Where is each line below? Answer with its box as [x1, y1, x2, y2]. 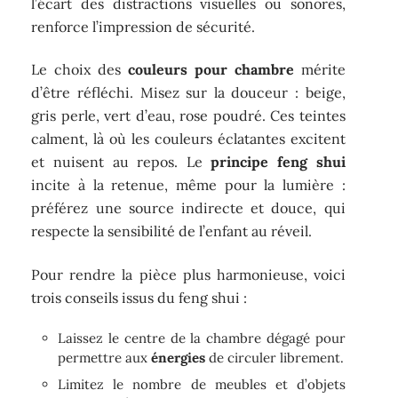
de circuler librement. [205, 349, 345, 367]
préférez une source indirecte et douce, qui [31, 199, 346, 218]
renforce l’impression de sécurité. [31, 17, 256, 36]
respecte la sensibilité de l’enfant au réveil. [31, 222, 313, 241]
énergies [151, 349, 206, 367]
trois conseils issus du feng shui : [31, 288, 248, 306]
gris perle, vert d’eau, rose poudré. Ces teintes [31, 107, 346, 125]
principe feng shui [211, 153, 346, 171]
